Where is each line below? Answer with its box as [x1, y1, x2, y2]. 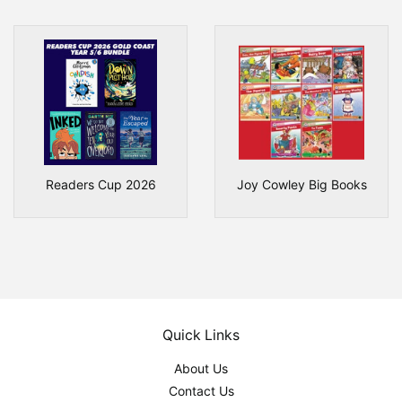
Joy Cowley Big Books [236, 176, 367, 192]
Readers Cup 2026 [45, 176, 156, 192]
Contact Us [168, 383, 234, 399]
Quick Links [162, 326, 240, 344]
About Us [174, 360, 228, 376]
